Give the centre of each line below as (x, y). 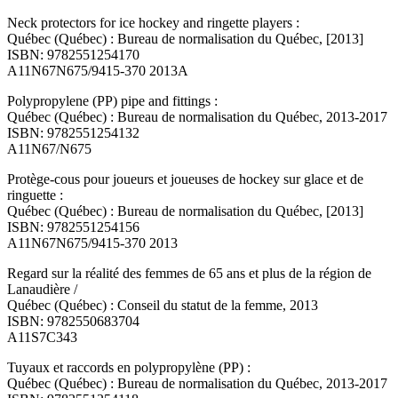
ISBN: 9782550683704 (73, 322)
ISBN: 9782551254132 (73, 133)
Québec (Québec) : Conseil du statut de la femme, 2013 (163, 306)
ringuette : (35, 195)
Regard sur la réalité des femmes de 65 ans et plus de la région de (189, 274)
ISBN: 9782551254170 (73, 55)
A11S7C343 (42, 338)
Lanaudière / (42, 290)
